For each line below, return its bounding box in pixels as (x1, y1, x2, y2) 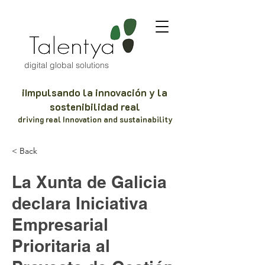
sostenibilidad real (49, 100, 140, 113)
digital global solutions (24, 60, 109, 70)
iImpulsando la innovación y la (22, 86, 167, 99)
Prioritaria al (12, 236, 110, 256)
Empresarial (12, 215, 108, 234)
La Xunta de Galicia (12, 172, 167, 192)
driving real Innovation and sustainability (18, 114, 173, 124)
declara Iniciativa (12, 193, 148, 213)
